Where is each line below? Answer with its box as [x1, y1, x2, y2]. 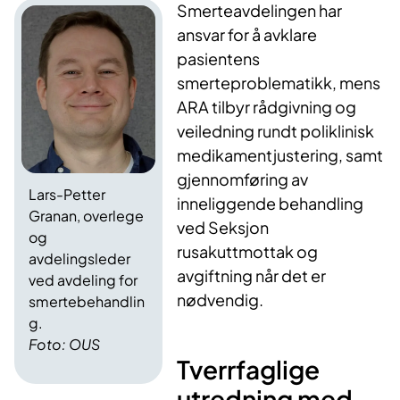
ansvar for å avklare [177, 24, 318, 46]
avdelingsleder [29, 249, 130, 269]
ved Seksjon [177, 217, 270, 238]
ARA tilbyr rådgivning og [177, 96, 357, 118]
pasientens [177, 48, 261, 70]
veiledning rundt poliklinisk [177, 121, 375, 142]
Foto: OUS [29, 335, 100, 354]
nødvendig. [177, 289, 264, 311]
